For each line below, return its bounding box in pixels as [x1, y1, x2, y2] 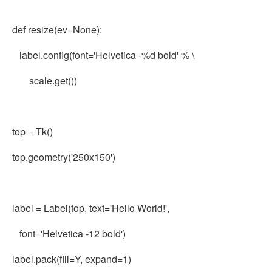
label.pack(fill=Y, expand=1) [12, 252, 131, 266]
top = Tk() [12, 124, 53, 138]
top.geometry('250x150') [12, 150, 115, 164]
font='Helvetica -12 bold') [12, 226, 126, 240]
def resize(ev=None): [12, 22, 102, 36]
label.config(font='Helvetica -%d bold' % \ [12, 48, 194, 62]
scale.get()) [12, 73, 77, 87]
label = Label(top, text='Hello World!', [12, 201, 169, 215]
